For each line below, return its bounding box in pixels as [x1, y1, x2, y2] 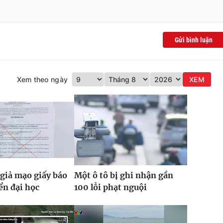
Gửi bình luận [175, 35, 213, 44]
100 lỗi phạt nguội [74, 182, 147, 192]
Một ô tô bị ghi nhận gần [74, 170, 173, 180]
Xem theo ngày [16, 75, 68, 84]
